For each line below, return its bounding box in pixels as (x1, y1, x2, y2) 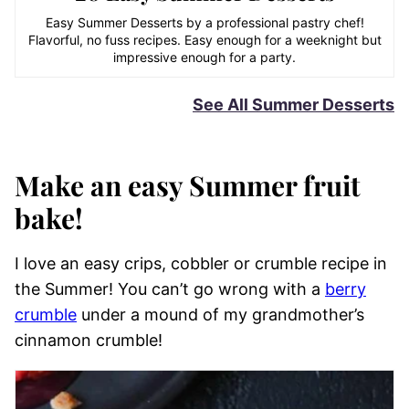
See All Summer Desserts (193, 94, 394, 114)
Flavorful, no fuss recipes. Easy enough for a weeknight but (27, 31, 382, 47)
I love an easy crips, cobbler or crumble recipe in (15, 253, 387, 273)
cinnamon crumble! (15, 330, 163, 350)
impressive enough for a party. (113, 48, 296, 65)
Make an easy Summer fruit (15, 166, 361, 204)
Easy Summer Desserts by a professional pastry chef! (45, 14, 364, 30)
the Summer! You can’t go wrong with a (15, 278, 325, 299)
